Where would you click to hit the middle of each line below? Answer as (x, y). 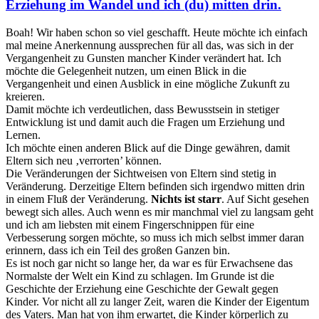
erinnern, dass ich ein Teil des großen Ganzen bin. (118, 250)
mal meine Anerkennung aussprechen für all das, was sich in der (150, 45)
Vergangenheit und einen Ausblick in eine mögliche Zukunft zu (148, 83)
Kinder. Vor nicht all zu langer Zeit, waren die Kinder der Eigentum (157, 301)
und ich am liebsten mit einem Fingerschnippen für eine (130, 224)
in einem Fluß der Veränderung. (78, 199)
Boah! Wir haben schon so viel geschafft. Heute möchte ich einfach (157, 32)
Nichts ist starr (186, 199)
